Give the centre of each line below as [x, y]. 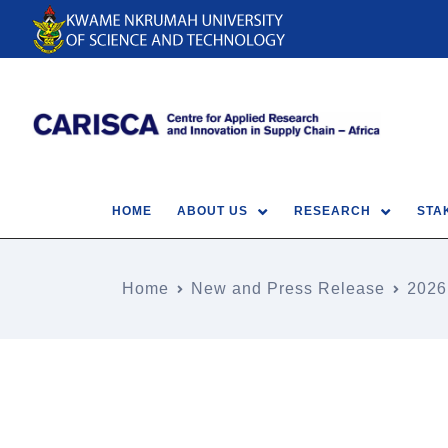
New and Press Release [288, 288]
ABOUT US [212, 211]
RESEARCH [332, 211]
